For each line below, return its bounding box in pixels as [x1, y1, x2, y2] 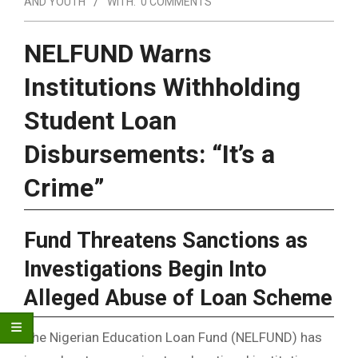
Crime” [24, 173, 105, 203]
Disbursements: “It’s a [24, 139, 275, 169]
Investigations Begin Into [24, 256, 267, 282]
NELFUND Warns [24, 38, 212, 69]
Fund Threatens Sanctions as [24, 227, 308, 253]
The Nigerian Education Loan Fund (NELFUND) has [24, 329, 322, 346]
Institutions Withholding [24, 72, 300, 102]
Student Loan [24, 105, 177, 136]
